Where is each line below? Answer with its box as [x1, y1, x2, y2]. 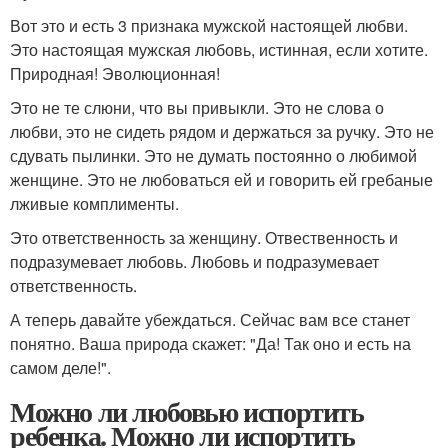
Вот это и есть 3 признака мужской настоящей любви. [10, 14, 408, 38]
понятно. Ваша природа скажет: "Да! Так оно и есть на [10, 332, 411, 356]
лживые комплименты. [10, 192, 179, 216]
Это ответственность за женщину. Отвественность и [10, 226, 398, 250]
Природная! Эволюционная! [10, 62, 220, 86]
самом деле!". [10, 356, 111, 380]
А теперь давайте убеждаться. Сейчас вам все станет [10, 308, 410, 332]
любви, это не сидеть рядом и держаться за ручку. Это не [10, 120, 434, 144]
